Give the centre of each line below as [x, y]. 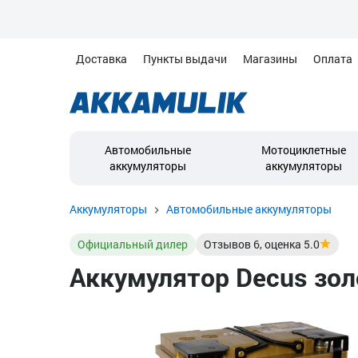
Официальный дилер [133, 244]
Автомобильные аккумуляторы [249, 209]
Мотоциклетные [303, 150]
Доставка [101, 59]
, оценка [282, 244]
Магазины [270, 59]
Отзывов [229, 244]
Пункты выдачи [185, 59]
